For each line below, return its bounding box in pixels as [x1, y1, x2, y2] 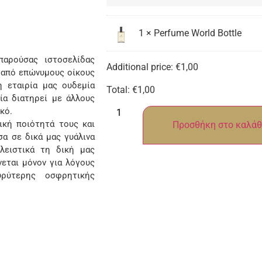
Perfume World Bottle [154, 27, 242, 39]
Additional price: [106, 61, 176, 73]
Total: [106, 84, 133, 95]
